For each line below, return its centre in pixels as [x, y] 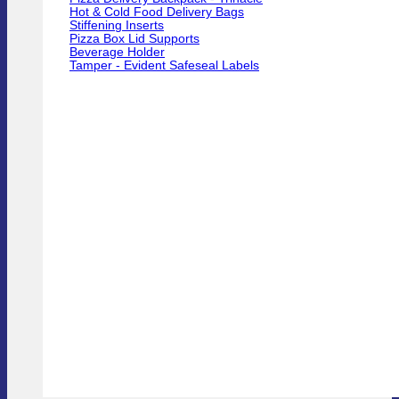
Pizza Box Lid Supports [134, 39]
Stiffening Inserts [117, 26]
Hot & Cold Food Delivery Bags [157, 12]
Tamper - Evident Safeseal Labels [164, 66]
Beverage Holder [117, 53]
